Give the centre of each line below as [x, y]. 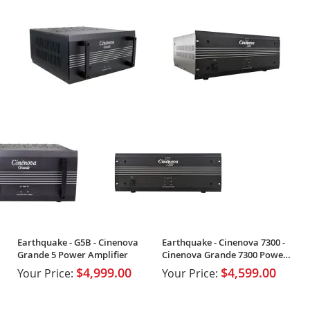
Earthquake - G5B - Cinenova [78, 242]
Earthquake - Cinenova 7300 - [223, 242]
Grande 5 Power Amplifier [73, 254]
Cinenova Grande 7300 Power [224, 254]
